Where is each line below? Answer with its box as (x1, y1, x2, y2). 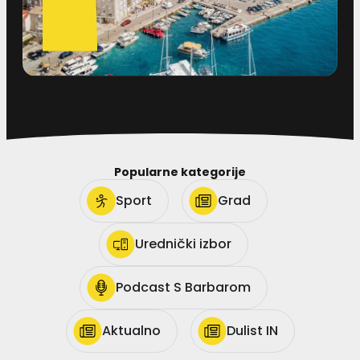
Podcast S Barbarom (116, 277, 251, 297)
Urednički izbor (135, 234, 231, 253)
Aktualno (101, 321, 161, 340)
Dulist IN (226, 321, 278, 340)
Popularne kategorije (114, 163, 246, 180)
